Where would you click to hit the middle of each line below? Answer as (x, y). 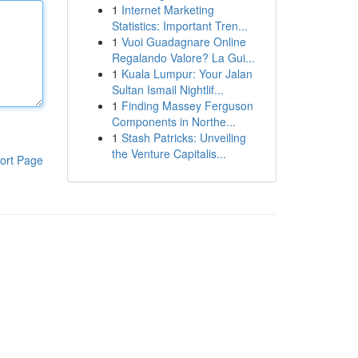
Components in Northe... (173, 121)
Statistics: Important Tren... (179, 26)
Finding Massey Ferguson (187, 105)
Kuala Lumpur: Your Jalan (187, 74)
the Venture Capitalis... (169, 153)
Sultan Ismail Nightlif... (167, 89)
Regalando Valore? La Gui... (183, 58)
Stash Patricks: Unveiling (183, 137)
